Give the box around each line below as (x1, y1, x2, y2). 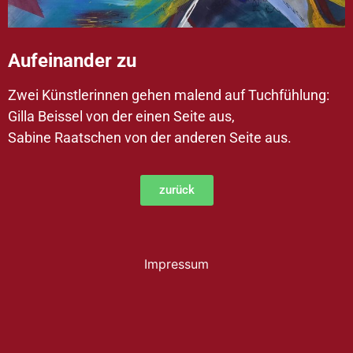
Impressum (144, 255, 209, 272)
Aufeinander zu (8, 49, 136, 72)
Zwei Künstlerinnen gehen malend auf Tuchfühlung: (8, 86, 329, 103)
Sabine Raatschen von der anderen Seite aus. (8, 128, 292, 146)
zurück (158, 183, 195, 198)
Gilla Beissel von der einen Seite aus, (8, 107, 235, 124)
